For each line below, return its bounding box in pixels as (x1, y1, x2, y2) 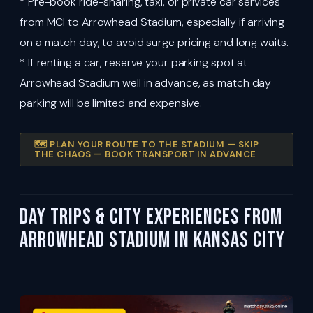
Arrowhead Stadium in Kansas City (20, 227, 285, 253)
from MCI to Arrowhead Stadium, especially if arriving (20, 14, 284, 29)
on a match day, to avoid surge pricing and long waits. (20, 34, 289, 50)
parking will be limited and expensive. (20, 95, 203, 110)
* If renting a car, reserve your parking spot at (20, 54, 248, 70)
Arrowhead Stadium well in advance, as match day (20, 75, 272, 90)
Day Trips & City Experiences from (20, 204, 282, 230)
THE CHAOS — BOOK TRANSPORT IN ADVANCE (34, 148, 256, 161)
